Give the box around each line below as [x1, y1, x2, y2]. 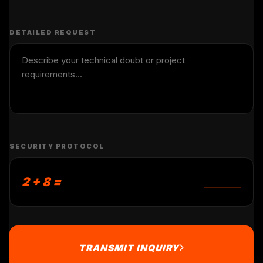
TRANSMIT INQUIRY [79, 242, 179, 254]
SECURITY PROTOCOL [9, 141, 104, 150]
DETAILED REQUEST [9, 28, 96, 36]
